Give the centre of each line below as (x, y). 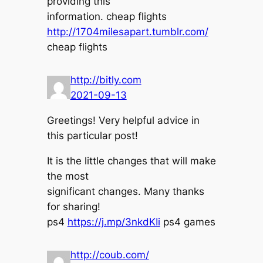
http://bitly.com (106, 80)
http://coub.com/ (109, 255)
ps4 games (188, 222)
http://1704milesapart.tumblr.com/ (127, 32)
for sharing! (73, 206)
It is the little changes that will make (131, 161)
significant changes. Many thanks (125, 191)
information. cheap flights (107, 16)
